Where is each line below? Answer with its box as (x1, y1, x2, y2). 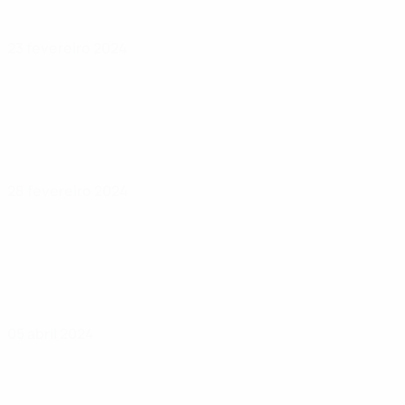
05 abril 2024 (7, 324, 94, 344)
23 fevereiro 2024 (7, 38, 127, 58)
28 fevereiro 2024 (7, 181, 128, 201)
